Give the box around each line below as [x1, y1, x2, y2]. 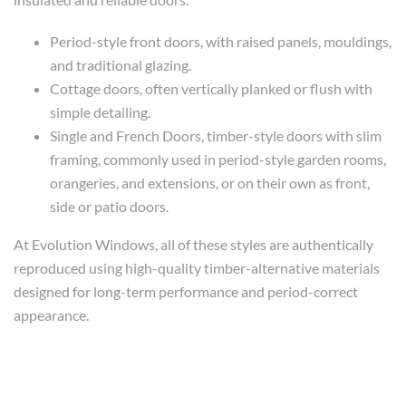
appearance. [14, 306, 89, 324]
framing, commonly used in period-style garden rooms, [50, 150, 386, 169]
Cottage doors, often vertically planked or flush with [50, 80, 372, 98]
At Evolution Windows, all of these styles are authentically [14, 236, 373, 254]
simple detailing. [50, 103, 150, 121]
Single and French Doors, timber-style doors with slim [50, 127, 382, 145]
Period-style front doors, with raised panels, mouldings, [50, 33, 391, 51]
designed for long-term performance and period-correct [14, 283, 358, 301]
